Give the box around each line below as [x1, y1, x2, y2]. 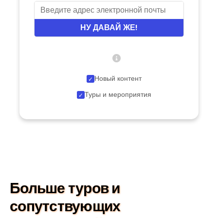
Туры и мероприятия [84, 90, 151, 100]
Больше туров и [10, 178, 120, 199]
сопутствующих [10, 196, 121, 217]
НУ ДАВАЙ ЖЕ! [80, 22, 138, 33]
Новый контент [94, 73, 142, 84]
